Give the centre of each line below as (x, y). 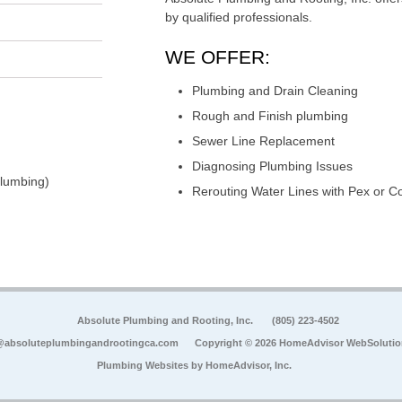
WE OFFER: (218, 57)
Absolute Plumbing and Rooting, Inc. (166, 321)
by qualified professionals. (239, 17)
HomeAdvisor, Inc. (249, 366)
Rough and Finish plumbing (270, 116)
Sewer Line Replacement (263, 141)
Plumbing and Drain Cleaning (275, 91)
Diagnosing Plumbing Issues (272, 166)
